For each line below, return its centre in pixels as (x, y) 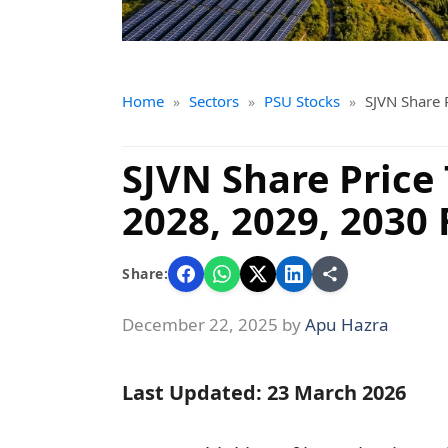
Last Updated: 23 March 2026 (264, 393)
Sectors (214, 100)
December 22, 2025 (200, 325)
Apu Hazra (347, 325)
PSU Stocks (302, 100)
